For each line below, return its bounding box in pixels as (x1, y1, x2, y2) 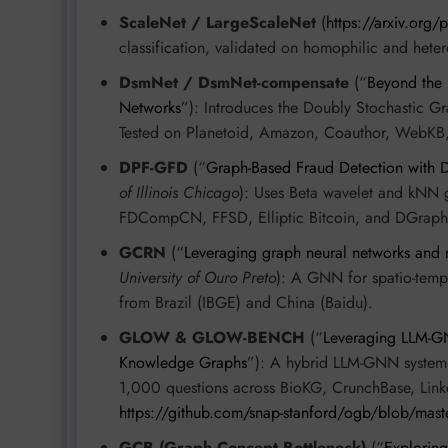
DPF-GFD (119, 156, 188, 180)
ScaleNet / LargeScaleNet (119, 11, 316, 35)
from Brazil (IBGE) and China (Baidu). (119, 291, 373, 315)
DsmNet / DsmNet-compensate (119, 71, 349, 95)
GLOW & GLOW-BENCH (119, 326, 305, 350)
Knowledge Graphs (119, 351, 247, 375)
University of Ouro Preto (119, 266, 276, 290)
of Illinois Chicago (119, 181, 239, 205)
